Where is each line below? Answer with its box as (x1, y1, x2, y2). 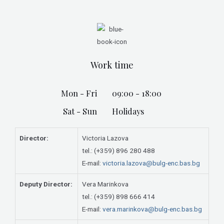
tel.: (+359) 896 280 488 (82, 146, 155, 154)
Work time (90, 58, 133, 71)
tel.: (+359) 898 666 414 (82, 192, 155, 200)
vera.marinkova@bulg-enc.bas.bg (102, 204, 202, 213)
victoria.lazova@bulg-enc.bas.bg (102, 158, 200, 167)
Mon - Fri (61, 87, 97, 98)
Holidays (112, 105, 144, 116)
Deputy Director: (19, 179, 72, 188)
